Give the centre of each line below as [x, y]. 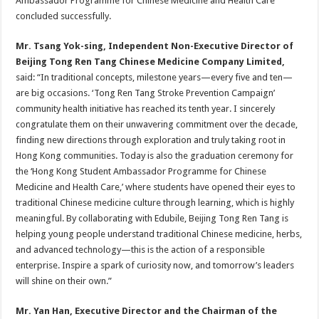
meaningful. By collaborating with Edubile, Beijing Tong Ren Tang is [152, 218]
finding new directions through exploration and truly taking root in [151, 140]
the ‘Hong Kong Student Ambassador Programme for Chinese [141, 171]
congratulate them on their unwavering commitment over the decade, [157, 124]
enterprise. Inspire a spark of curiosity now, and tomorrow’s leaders [155, 265]
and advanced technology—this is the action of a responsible [141, 250]
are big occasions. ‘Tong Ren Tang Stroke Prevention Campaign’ [146, 93]
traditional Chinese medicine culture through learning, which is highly [155, 203]
